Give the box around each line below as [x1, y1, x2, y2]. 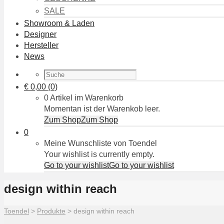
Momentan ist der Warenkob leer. [44, 104, 160, 113]
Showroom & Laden [24, 19, 94, 27]
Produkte [37, 207, 65, 215]
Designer [24, 30, 56, 38]
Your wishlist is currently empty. [44, 150, 154, 158]
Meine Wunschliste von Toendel [44, 139, 157, 147]
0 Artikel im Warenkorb [44, 93, 123, 102]
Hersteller [24, 41, 58, 49]
